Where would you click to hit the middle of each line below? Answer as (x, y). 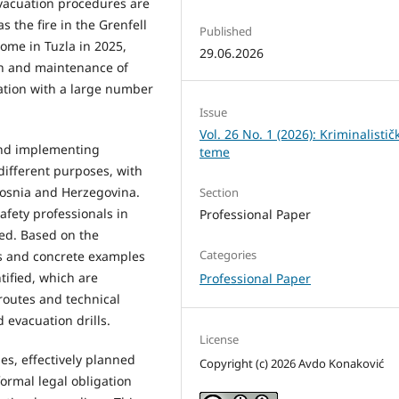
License (220, 340)
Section (220, 193)
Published (226, 32)
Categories (228, 255)
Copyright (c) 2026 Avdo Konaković (292, 364)
